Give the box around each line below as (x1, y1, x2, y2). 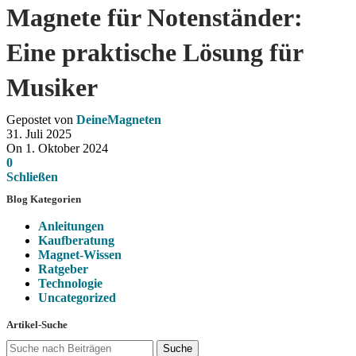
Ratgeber (38, 262, 88, 276)
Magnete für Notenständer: (6, 3, 303, 32)
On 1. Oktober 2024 (6, 141, 108, 155)
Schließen (6, 170, 58, 184)
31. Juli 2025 (6, 127, 72, 141)
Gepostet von (6, 113, 73, 126)
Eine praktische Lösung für (6, 38, 303, 67)
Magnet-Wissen (38, 248, 122, 261)
